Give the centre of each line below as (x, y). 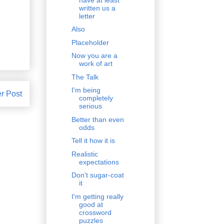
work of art (95, 64)
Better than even (97, 119)
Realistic (84, 154)
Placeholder (90, 42)
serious (90, 106)
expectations (99, 162)
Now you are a (94, 56)
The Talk (85, 77)
